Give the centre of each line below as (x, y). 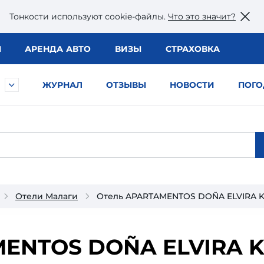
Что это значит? (202, 16)
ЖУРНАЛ (62, 85)
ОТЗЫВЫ (126, 85)
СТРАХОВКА (192, 49)
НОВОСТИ (192, 85)
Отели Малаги (47, 196)
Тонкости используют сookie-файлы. (89, 16)
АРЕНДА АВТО (58, 49)
